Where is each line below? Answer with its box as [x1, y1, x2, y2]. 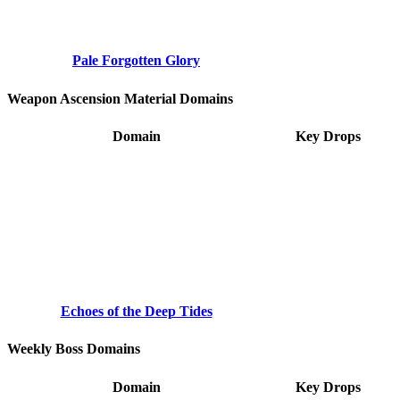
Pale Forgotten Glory [72, 53, 200, 69]
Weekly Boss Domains [7, 341, 140, 357]
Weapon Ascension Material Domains [7, 90, 233, 106]
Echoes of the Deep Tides [60, 303, 212, 319]
